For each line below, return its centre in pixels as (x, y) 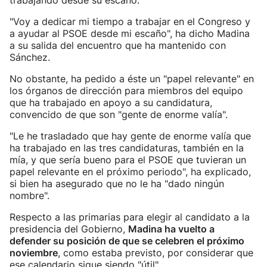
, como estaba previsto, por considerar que (156, 253)
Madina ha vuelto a (171, 229)
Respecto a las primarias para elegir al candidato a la (130, 217)
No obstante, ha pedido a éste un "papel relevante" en (132, 79)
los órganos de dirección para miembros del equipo (126, 91)
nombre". (30, 195)
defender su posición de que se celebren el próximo (127, 241)
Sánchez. (30, 57)
